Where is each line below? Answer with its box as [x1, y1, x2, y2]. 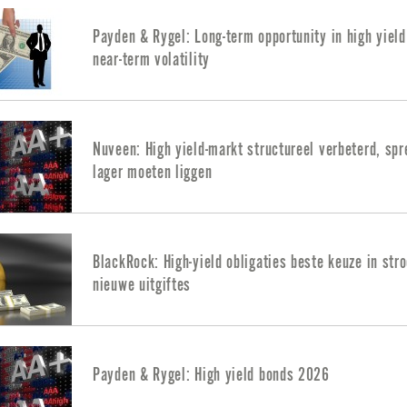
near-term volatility [93, 50, 210, 70]
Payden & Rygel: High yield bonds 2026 [93, 365, 330, 385]
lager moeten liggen [93, 163, 213, 183]
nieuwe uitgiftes [93, 275, 192, 295]
